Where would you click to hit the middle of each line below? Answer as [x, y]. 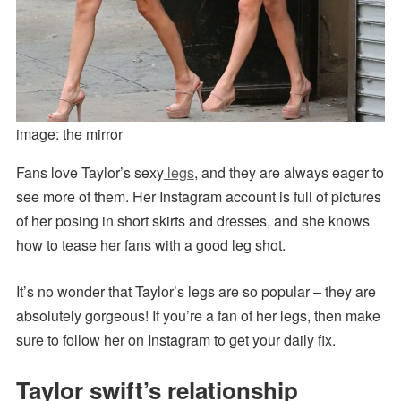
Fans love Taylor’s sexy [90, 172]
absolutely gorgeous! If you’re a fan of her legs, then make [198, 315]
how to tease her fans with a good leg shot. [150, 244]
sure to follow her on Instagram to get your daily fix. [175, 339]
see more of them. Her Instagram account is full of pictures [198, 196]
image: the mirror [69, 133]
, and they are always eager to [289, 172]
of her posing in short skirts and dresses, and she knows [192, 220]
